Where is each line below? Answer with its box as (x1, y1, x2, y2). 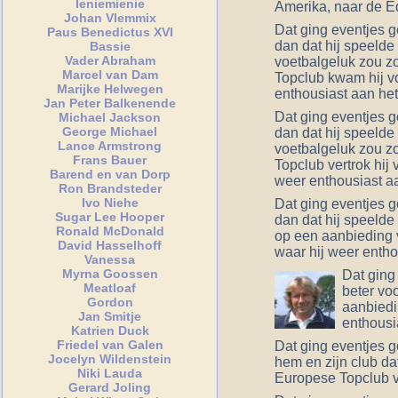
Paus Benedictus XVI (46, 24, 173, 39)
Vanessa (84, 251, 136, 267)
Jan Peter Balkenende (44, 95, 177, 110)
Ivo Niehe (81, 195, 139, 210)
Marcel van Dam (61, 67, 158, 82)
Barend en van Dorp (49, 166, 171, 181)
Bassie (89, 38, 131, 53)
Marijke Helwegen (56, 81, 163, 96)
